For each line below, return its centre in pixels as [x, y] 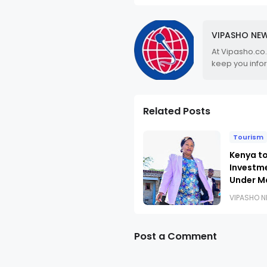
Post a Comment [176, 236]
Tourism [249, 137]
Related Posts [177, 111]
